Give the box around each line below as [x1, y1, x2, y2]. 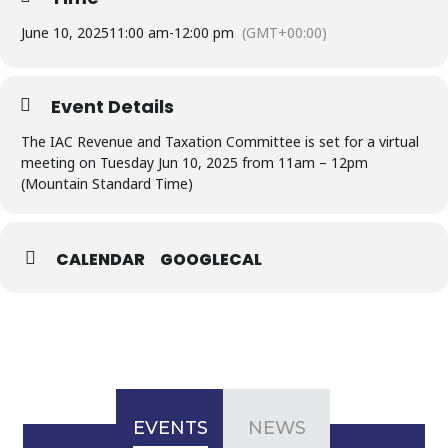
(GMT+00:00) [242, 23, 327, 42]
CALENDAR [56, 248, 145, 271]
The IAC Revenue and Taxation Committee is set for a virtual [21, 132, 419, 151]
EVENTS [132, 417, 208, 439]
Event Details [51, 94, 174, 119]
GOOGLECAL [160, 248, 262, 271]
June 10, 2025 [21, 23, 109, 42]
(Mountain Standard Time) [21, 174, 193, 193]
